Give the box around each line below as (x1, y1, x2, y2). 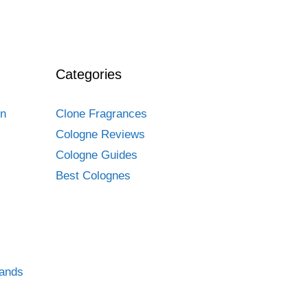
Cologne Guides (56, 148, 137, 162)
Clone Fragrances (56, 107, 147, 121)
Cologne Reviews (56, 128, 145, 142)
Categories (56, 67, 122, 82)
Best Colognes (56, 169, 131, 183)
